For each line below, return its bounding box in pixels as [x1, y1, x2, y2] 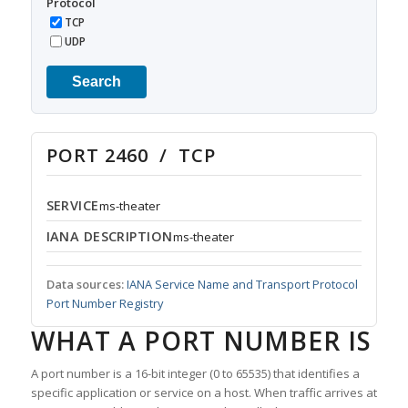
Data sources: [46, 276, 124, 293]
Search [71, 74, 121, 90]
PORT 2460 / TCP [46, 143, 216, 168]
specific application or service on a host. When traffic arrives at [30, 384, 377, 402]
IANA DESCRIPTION [46, 228, 173, 246]
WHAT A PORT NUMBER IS [30, 323, 372, 359]
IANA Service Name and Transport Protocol [126, 276, 358, 293]
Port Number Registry [46, 295, 163, 312]
